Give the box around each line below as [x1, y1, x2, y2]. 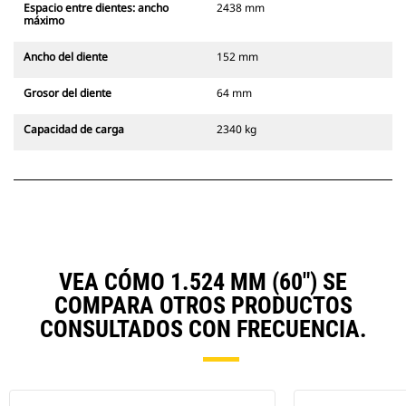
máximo [24, 13, 64, 29]
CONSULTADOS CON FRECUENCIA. [39, 315, 367, 343]
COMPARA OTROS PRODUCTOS [53, 292, 353, 320]
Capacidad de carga [24, 121, 124, 138]
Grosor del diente [24, 85, 111, 101]
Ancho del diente [24, 49, 108, 65]
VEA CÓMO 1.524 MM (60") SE [59, 268, 347, 296]
